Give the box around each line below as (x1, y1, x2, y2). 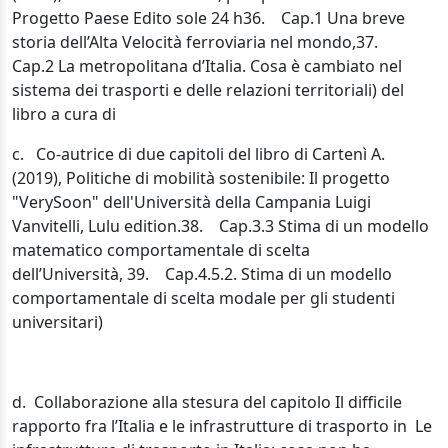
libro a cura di (12, 103, 124, 125)
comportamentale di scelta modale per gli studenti (12, 287, 395, 309)
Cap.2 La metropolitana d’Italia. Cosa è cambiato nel (12, 55, 402, 77)
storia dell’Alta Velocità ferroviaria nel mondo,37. (12, 31, 394, 53)
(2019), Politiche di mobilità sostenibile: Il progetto (12, 167, 390, 189)
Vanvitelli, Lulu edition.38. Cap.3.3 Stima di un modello (12, 215, 429, 237)
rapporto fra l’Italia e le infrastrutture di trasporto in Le (12, 415, 432, 437)
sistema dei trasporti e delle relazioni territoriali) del (12, 79, 404, 101)
